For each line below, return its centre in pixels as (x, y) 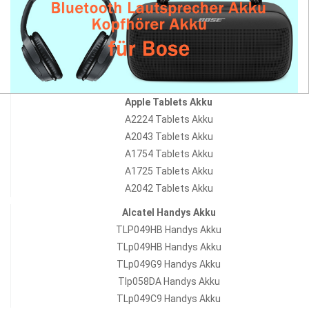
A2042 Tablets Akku (169, 189)
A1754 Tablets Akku (169, 154)
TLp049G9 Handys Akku (169, 265)
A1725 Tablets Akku (169, 171)
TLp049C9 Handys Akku (169, 299)
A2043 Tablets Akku (169, 137)
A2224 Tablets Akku (169, 120)
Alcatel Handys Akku (169, 213)
